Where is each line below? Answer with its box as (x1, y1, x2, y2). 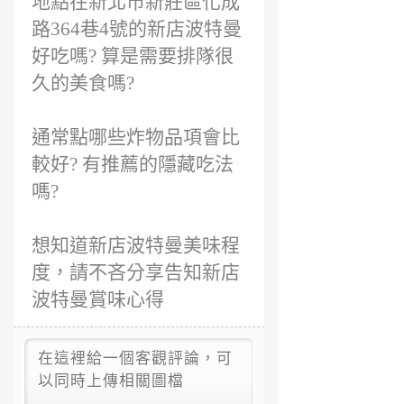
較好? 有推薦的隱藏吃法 (32, 153, 234, 175)
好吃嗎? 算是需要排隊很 (32, 45, 234, 67)
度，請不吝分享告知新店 (32, 262, 240, 283)
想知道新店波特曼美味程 (32, 234, 240, 256)
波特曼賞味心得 (32, 289, 164, 310)
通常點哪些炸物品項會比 (32, 126, 240, 148)
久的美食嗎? (32, 72, 134, 94)
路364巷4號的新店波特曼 (32, 18, 242, 40)
